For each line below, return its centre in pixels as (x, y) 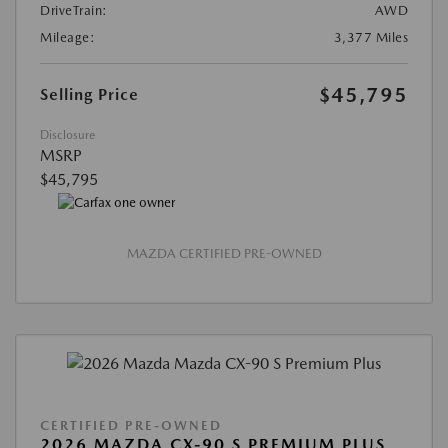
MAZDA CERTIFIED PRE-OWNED (224, 253)
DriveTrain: (74, 10)
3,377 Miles (370, 37)
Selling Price (89, 94)
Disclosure (67, 134)
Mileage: (67, 37)
